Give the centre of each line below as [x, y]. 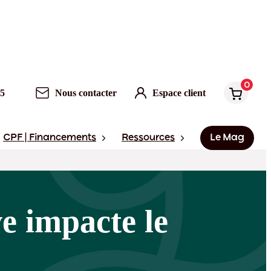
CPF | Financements [50, 138]
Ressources [148, 138]
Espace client [179, 93]
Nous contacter [86, 93]
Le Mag [227, 138]
